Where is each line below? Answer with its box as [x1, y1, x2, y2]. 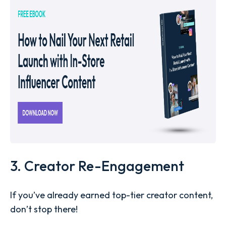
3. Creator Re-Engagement [10, 157, 184, 175]
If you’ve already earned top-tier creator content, [10, 189, 213, 201]
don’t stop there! [10, 203, 78, 215]
